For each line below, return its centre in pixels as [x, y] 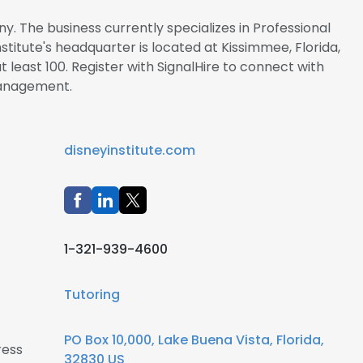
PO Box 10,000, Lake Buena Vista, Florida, [194, 340]
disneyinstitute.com [130, 150]
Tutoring [92, 295]
